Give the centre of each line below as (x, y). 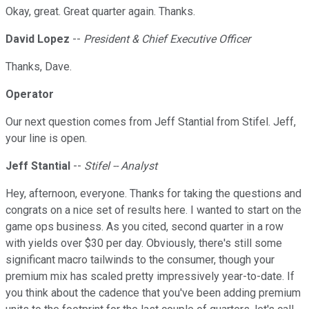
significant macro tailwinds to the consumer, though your (140, 260)
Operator (30, 94)
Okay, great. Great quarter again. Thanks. (100, 12)
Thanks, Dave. (39, 67)
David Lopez (38, 39)
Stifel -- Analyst (121, 166)
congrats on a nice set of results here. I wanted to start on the (153, 210)
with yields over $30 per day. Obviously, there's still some (144, 243)
